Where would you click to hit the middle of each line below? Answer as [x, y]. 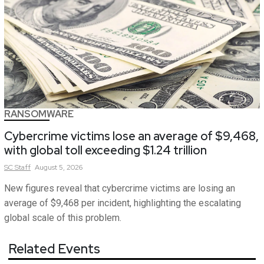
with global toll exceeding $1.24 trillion [105, 151]
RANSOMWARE [39, 114]
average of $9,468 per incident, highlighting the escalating [123, 203]
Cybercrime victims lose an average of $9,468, [131, 136]
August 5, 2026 [59, 168]
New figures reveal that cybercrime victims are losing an [120, 189]
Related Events [54, 249]
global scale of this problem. [63, 218]
